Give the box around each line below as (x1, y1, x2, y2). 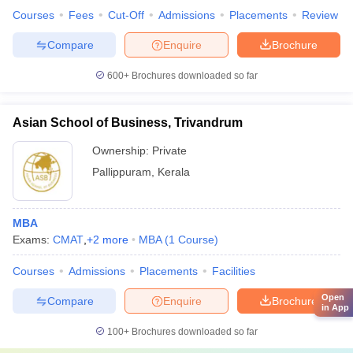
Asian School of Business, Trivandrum (13, 116, 243, 129)
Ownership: (92, 144, 152, 157)
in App (321, 303, 349, 312)
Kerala (158, 165, 190, 178)
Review (302, 9, 338, 21)
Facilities (212, 265, 255, 277)
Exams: (13, 233, 53, 246)
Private (152, 144, 187, 157)
